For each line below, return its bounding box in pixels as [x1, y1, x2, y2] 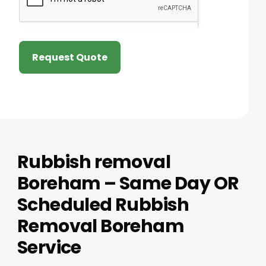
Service [17, 235, 81, 260]
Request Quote [31, 50, 107, 64]
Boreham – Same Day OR [17, 170, 239, 196]
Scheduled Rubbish [17, 192, 189, 217]
